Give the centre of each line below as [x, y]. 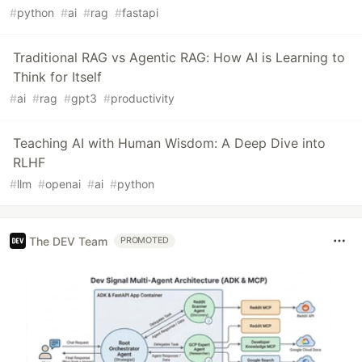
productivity [143, 99]
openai [63, 184]
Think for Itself [57, 77]
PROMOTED [145, 241]
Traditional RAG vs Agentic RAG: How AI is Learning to [179, 58]
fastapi [140, 13]
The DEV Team [68, 241]
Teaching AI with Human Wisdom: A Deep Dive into [169, 143]
